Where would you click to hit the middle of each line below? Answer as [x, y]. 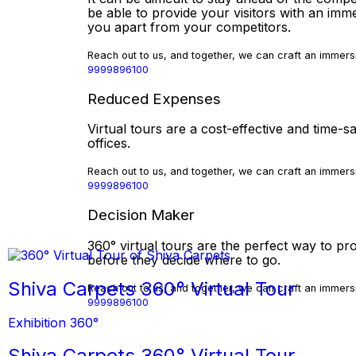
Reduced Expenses [154, 99]
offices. [109, 143]
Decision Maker [141, 215]
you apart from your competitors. [189, 27]
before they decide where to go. [184, 259]
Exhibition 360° [53, 322]
